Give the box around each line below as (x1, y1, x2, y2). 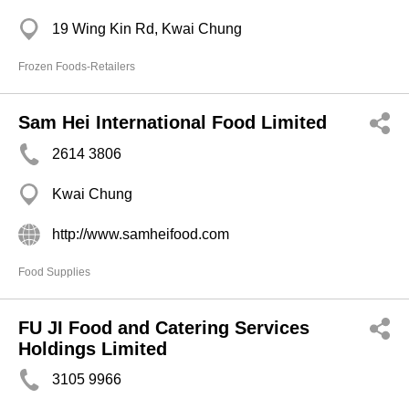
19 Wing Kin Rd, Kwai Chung (52, 21, 242, 37)
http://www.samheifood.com (52, 226, 229, 242)
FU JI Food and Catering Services (18, 318, 309, 338)
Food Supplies (18, 266, 90, 278)
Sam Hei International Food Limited (18, 112, 327, 132)
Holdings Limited (18, 339, 167, 359)
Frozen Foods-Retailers (18, 60, 135, 73)
